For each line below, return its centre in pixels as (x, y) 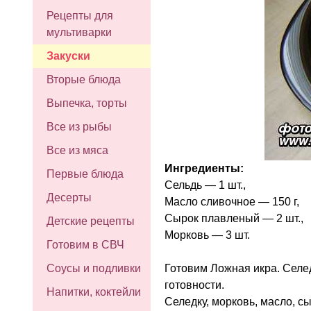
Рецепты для (80, 16)
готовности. (194, 285)
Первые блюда (85, 174)
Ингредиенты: (204, 168)
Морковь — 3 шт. (207, 235)
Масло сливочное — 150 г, (232, 201)
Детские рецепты (91, 221)
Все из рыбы (79, 127)
